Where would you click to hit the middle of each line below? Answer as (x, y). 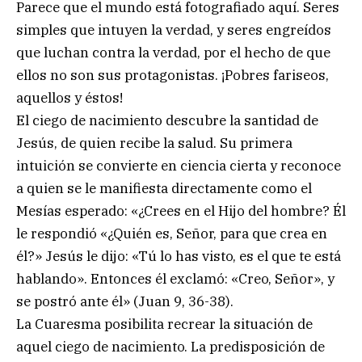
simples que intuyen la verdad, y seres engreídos (174, 30)
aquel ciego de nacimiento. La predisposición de (170, 347)
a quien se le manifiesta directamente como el (164, 189)
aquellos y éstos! (69, 98)
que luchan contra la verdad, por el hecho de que (173, 53)
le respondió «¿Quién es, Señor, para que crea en (172, 234)
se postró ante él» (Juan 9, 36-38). (125, 302)
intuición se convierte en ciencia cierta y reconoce (179, 166)
